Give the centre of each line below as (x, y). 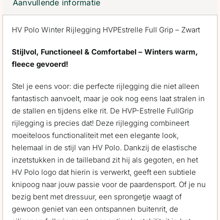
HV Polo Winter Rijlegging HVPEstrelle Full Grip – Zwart (106, 30)
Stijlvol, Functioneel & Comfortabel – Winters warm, (105, 52)
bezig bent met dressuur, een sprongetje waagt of (96, 197)
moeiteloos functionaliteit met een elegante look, (95, 136)
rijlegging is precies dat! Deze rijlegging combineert (100, 123)
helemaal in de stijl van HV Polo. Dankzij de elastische (104, 148)
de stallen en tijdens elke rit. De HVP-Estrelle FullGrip (102, 111)
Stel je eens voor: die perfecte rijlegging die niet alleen (105, 86)
